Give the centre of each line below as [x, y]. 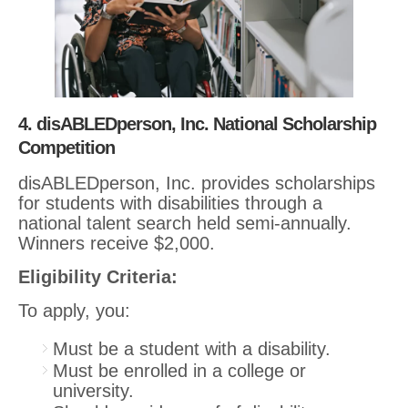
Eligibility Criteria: [98, 276]
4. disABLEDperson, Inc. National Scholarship [197, 123]
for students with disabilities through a [170, 203]
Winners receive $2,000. [117, 243]
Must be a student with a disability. [192, 348]
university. [93, 390]
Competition [66, 147]
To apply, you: [74, 310]
